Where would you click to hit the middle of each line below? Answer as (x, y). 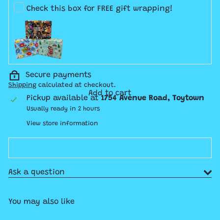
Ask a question (37, 173)
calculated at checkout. (76, 85)
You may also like (41, 202)
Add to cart (110, 94)
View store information (62, 124)
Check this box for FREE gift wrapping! (99, 9)
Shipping (22, 85)
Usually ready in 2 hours (63, 109)
